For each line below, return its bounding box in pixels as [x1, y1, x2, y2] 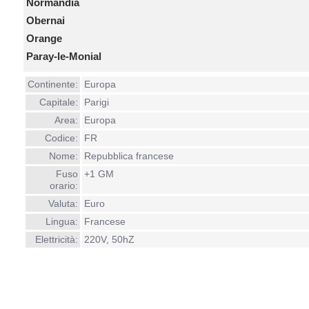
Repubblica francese [83, 150, 174, 161]
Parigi [83, 97, 109, 108]
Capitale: [39, 97, 78, 108]
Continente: [27, 79, 78, 90]
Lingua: [45, 216, 78, 227]
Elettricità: [34, 234, 78, 245]
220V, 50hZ [83, 234, 134, 245]
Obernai [26, 14, 65, 26]
